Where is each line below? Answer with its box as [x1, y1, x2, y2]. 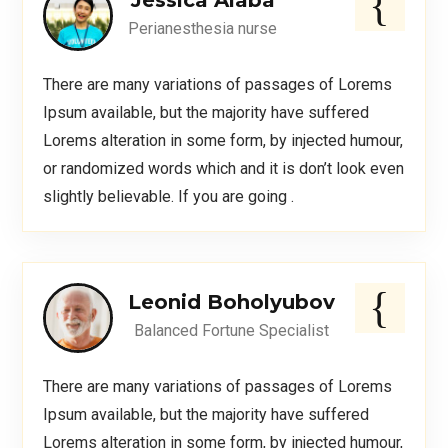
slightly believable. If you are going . [43, 187, 295, 207]
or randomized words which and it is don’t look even [43, 159, 405, 179]
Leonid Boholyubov [128, 290, 336, 315]
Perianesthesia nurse [128, 19, 278, 39]
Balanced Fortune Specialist [134, 321, 330, 341]
